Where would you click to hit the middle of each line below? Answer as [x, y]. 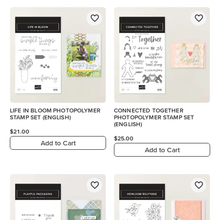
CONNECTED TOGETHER [149, 110]
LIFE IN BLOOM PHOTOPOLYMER [55, 110]
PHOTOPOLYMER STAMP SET [154, 117]
